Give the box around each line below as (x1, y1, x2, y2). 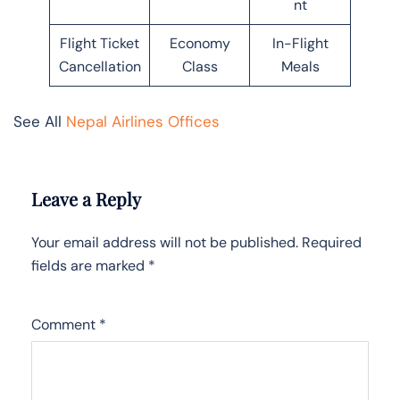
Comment (31, 314, 99, 334)
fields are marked (31, 255, 148, 275)
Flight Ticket (60, 33, 139, 53)
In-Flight (271, 33, 329, 53)
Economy (169, 33, 230, 53)
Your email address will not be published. (31, 232, 298, 252)
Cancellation (58, 56, 141, 76)
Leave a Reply (31, 186, 141, 211)
